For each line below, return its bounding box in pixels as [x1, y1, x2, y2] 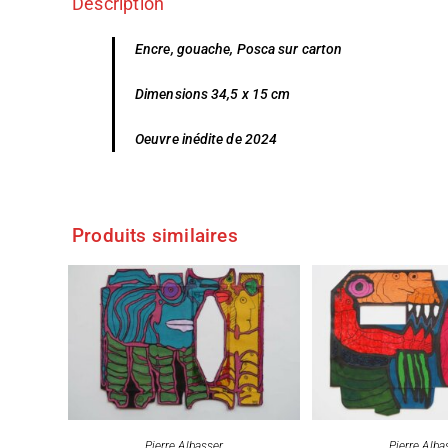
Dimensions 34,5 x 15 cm [135, 86, 294, 103]
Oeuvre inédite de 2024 [135, 131, 278, 148]
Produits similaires [72, 224, 238, 248]
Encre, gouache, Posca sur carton [135, 41, 343, 58]
